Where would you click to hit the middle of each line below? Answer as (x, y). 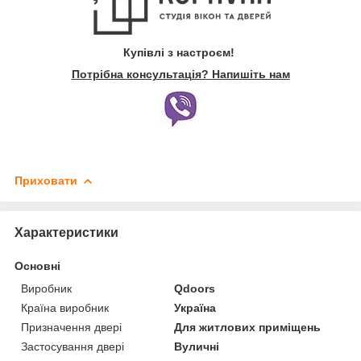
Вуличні (197, 347)
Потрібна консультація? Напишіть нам (180, 75)
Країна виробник (65, 308)
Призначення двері (71, 328)
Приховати (46, 181)
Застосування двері (73, 347)
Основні (37, 266)
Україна (195, 308)
